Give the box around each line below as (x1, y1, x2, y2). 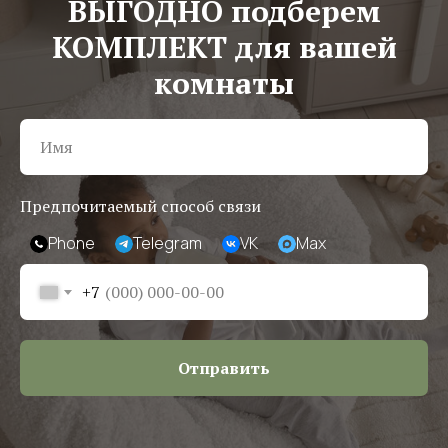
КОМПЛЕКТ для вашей (51, 27, 397, 67)
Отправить (178, 356, 270, 379)
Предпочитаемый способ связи (20, 195, 261, 217)
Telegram (133, 232, 202, 254)
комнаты (154, 63, 294, 103)
